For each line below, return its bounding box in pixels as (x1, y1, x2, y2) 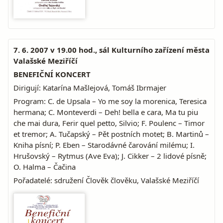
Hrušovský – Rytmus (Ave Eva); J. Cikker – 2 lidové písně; (13, 151, 207, 161)
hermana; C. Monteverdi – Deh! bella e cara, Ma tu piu (13, 107, 198, 117)
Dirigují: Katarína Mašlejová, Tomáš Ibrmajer (13, 83, 166, 93)
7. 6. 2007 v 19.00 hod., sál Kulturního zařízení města (13, 45, 210, 55)
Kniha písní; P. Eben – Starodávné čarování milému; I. (13, 140, 195, 150)
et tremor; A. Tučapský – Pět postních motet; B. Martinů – (13, 129, 209, 139)
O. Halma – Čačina (13, 162, 76, 172)
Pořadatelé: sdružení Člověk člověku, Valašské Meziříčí (13, 175, 199, 185)
